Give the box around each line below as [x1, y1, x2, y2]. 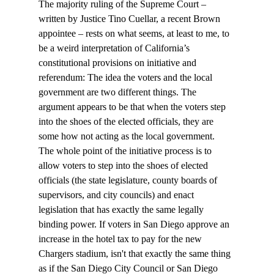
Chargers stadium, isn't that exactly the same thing [38, 248, 233, 259]
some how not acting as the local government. [38, 131, 215, 142]
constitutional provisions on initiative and [38, 57, 199, 68]
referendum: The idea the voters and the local [38, 72, 215, 83]
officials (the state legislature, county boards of [38, 175, 220, 186]
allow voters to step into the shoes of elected [38, 160, 210, 171]
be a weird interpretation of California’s [38, 43, 192, 54]
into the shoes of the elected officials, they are [38, 116, 216, 127]
